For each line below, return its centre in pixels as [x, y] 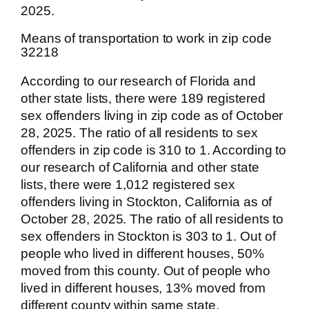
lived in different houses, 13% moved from [143, 288]
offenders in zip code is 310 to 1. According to [154, 150]
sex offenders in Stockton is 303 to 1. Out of [148, 236]
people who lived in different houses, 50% [142, 253]
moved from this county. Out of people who [146, 270]
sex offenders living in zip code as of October [152, 115]
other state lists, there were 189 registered [143, 98]
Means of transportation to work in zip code [146, 39]
